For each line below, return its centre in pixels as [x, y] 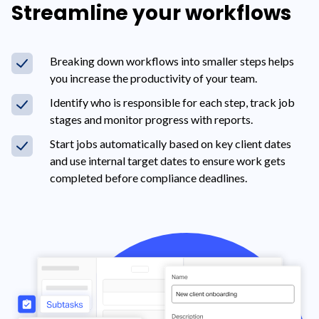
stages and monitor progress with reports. [151, 119]
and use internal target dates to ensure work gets [168, 160]
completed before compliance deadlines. [148, 177]
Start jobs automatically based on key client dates [171, 143]
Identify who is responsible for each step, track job [172, 102]
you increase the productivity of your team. [153, 78]
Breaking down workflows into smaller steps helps [172, 61]
